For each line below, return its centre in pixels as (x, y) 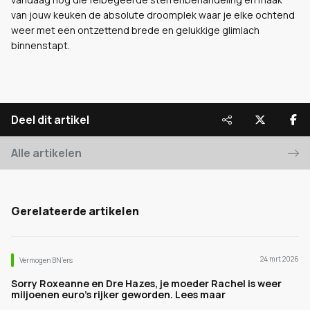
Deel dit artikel (50, 120)
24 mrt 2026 (280, 259)
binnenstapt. (40, 45)
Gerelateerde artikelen (75, 211)
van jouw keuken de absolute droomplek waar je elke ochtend (153, 15)
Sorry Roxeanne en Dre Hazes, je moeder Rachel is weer (146, 283)
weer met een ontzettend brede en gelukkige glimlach (135, 30)
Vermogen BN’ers (46, 260)
